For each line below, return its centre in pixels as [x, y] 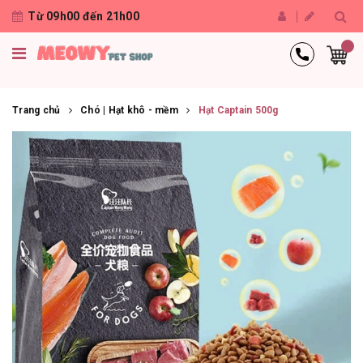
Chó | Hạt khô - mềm [129, 110]
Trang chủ [36, 110]
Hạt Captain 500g [238, 110]
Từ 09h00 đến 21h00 [83, 16]
